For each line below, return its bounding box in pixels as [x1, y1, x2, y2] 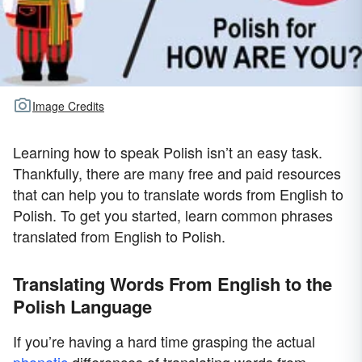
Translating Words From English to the [13, 270, 332, 297]
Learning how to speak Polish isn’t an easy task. [13, 141, 322, 162]
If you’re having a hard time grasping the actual [13, 330, 315, 351]
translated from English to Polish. [13, 225, 225, 246]
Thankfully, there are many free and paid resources [13, 162, 341, 183]
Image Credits [32, 98, 104, 115]
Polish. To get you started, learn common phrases [13, 204, 333, 225]
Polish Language [13, 293, 152, 319]
